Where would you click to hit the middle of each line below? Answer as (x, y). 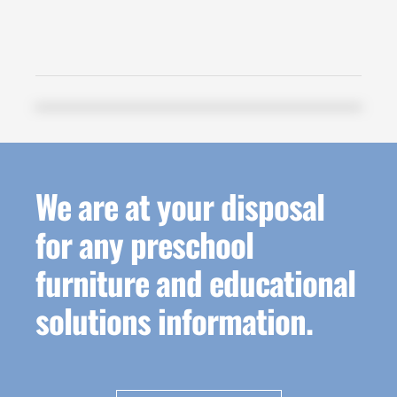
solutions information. (174, 320)
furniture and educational (195, 282)
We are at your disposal (180, 206)
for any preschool (144, 244)
